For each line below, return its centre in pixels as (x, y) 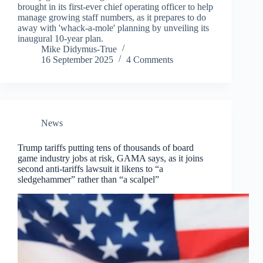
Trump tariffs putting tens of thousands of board (106, 147)
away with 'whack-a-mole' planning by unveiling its (113, 28)
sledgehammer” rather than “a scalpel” (88, 179)
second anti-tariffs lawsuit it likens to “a (90, 168)
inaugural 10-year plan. (60, 38)
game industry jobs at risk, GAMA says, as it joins (110, 158)
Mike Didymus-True (79, 49)
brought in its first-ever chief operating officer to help (115, 6)
